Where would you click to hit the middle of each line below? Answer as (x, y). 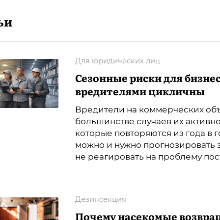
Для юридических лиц (118, 61)
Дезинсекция (101, 199)
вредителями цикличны (140, 91)
